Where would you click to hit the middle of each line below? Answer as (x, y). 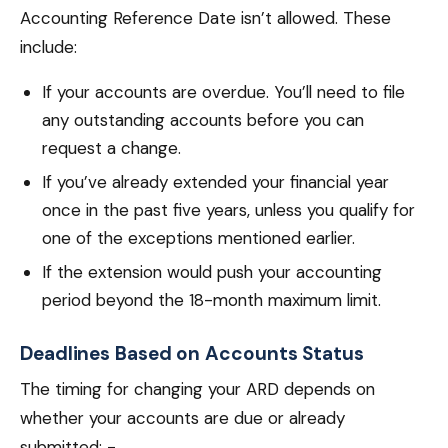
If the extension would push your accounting (212, 272)
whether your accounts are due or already (182, 418)
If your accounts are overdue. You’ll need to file (223, 92)
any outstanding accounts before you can (203, 120)
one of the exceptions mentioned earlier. (198, 238)
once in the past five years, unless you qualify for (228, 210)
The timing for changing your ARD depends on (197, 389)
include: (48, 47)
